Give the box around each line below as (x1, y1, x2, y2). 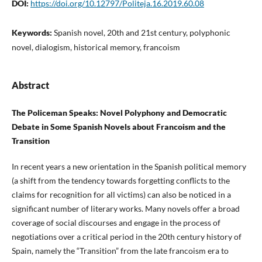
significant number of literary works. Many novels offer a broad (11, 204, 240, 214)
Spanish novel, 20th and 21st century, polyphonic (53, 27, 230, 37)
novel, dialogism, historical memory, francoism (11, 42, 180, 52)
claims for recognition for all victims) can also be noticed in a (11, 189, 231, 200)
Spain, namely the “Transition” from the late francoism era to (11, 246, 229, 256)
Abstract (11, 80, 49, 91)
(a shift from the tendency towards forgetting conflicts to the (11, 175, 230, 186)
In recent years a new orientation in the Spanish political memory (11, 161, 246, 172)
